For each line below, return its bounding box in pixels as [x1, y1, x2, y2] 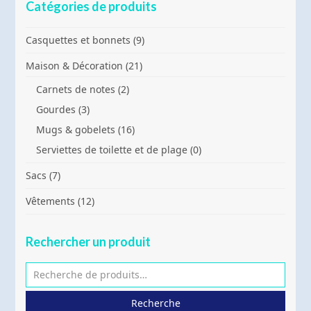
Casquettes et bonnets [26, 33, 131, 47]
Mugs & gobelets [36, 122, 116, 136]
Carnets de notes [36, 82, 116, 96]
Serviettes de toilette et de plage [36, 142, 188, 156]
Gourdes [36, 102, 76, 116]
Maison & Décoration [26, 58, 124, 72]
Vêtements [26, 194, 76, 208]
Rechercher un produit [26, 233, 151, 249]
